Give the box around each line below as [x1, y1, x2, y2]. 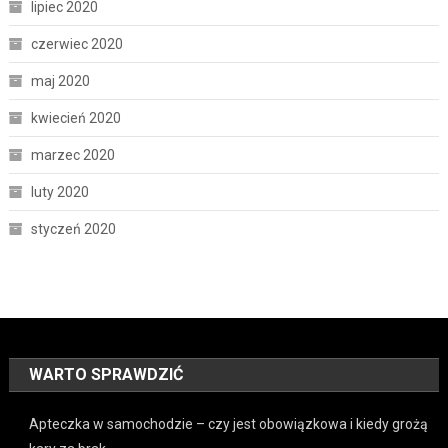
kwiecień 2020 [30, 109, 121, 126]
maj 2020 [30, 72, 90, 89]
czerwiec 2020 [30, 35, 123, 52]
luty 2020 [30, 183, 89, 200]
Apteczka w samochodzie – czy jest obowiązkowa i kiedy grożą [29, 415, 429, 432]
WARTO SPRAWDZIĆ [29, 364, 184, 384]
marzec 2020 [30, 146, 115, 163]
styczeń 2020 [30, 220, 116, 237]
